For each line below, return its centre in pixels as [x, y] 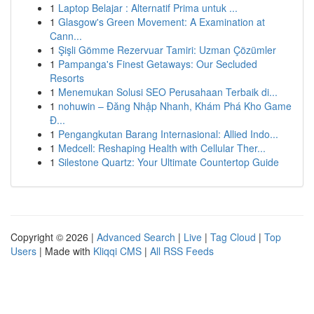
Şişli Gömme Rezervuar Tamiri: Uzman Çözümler [167, 50]
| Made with [65, 251]
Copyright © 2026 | [54, 237]
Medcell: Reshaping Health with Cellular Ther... [162, 148]
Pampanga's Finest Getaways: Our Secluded [158, 64]
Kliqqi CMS [117, 251]
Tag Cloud [233, 237]
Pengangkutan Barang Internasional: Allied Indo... [168, 134]
